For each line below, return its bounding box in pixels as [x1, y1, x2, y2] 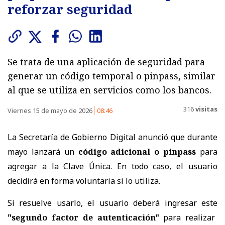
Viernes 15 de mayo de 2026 [8, 105, 94, 115]
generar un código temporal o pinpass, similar [8, 69, 215, 82]
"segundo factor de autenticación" [8, 211, 159, 223]
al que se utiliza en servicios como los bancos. [8, 83, 211, 96]
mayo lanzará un [8, 146, 78, 157]
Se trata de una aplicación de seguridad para [8, 55, 205, 68]
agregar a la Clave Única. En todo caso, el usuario [8, 160, 217, 172]
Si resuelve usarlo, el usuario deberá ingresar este [8, 197, 217, 208]
